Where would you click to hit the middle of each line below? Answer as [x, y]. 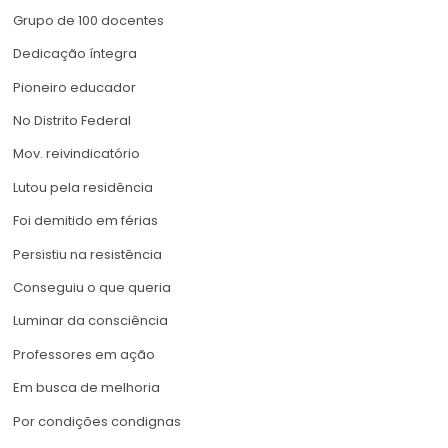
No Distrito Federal [72, 121]
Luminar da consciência [90, 321]
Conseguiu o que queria [92, 288]
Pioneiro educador [74, 87]
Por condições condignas [97, 421]
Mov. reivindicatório [76, 154]
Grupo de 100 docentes [88, 20]
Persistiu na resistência [87, 254]
